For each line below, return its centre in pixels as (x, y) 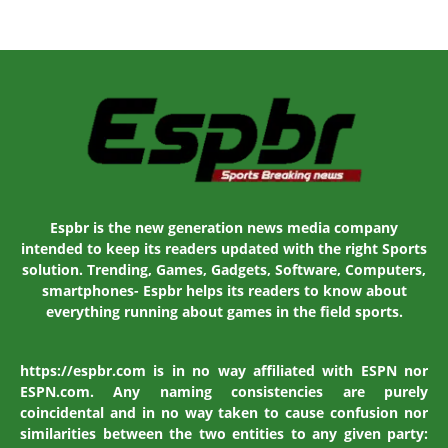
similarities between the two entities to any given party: (224, 434)
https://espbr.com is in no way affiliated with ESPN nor (224, 371)
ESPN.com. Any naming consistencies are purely (224, 392)
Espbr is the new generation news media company (224, 228)
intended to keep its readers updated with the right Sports (224, 249)
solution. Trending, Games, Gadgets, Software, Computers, (224, 270)
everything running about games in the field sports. (224, 312)
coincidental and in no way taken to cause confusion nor (224, 413)
